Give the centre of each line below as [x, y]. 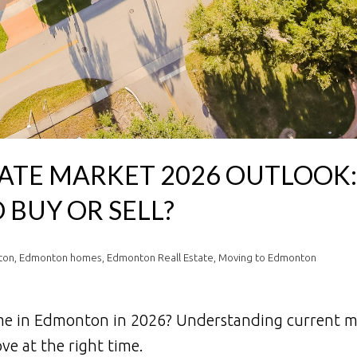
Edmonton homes [60, 258]
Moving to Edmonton [267, 258]
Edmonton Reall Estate [160, 258]
